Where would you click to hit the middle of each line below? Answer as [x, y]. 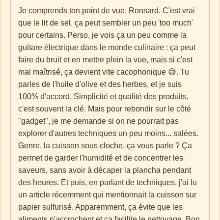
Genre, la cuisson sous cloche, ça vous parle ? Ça [105, 146]
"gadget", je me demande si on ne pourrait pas [98, 121]
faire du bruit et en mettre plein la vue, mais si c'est [105, 60]
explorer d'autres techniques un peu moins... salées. [108, 133]
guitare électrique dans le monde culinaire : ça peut [107, 47]
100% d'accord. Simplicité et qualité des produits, [103, 96]
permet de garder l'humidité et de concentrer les [101, 158]
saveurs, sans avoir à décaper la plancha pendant [105, 170]
